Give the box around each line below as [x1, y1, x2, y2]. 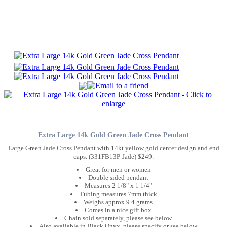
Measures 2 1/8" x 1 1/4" [84, 181, 152, 190]
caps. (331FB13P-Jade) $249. [73, 152, 154, 160]
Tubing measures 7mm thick [79, 190, 157, 198]
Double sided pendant [88, 173, 148, 181]
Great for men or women [85, 165, 151, 173]
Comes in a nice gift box [85, 206, 152, 214]
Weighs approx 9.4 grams [84, 198, 153, 206]
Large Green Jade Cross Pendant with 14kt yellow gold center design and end [8, 144, 219, 152]
